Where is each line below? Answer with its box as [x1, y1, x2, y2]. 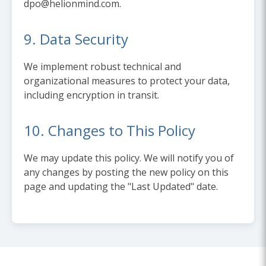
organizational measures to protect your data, [24, 74, 230, 88]
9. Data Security [24, 29, 128, 49]
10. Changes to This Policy [24, 121, 195, 141]
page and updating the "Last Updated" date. [24, 180, 218, 194]
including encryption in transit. [24, 88, 159, 102]
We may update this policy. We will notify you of [24, 151, 234, 165]
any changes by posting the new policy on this [24, 166, 229, 179]
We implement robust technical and [24, 60, 181, 74]
